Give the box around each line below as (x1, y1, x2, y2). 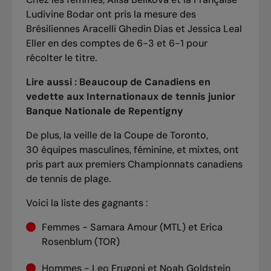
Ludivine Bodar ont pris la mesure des (25, 7, 196, 21)
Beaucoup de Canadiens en (79, 75, 211, 88)
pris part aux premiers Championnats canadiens (25, 157, 243, 171)
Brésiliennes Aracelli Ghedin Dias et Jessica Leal (25, 22, 242, 35)
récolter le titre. (25, 51, 100, 64)
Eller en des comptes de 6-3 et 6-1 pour (25, 36, 207, 50)
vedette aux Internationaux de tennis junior (25, 90, 235, 103)
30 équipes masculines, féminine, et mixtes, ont (25, 143, 239, 156)
